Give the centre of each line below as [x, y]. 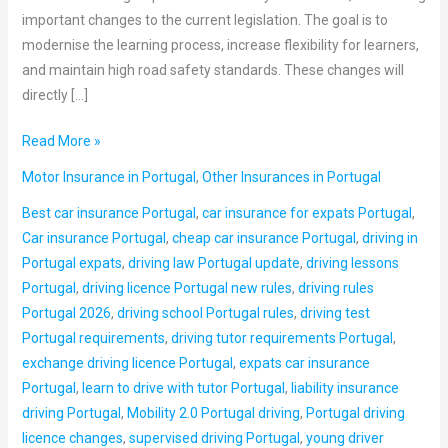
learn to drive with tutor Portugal [183, 387]
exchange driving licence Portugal [127, 362]
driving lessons [352, 262]
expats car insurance [304, 362]
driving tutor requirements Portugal [281, 337]
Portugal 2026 [66, 312]
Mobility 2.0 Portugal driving [213, 412]
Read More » [61, 140]
